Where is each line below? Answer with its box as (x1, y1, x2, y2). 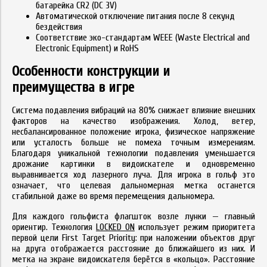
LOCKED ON (96, 221, 135, 232)
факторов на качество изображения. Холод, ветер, (12, 115, 255, 126)
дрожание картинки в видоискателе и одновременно (12, 158, 255, 169)
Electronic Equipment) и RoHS (36, 42, 139, 54)
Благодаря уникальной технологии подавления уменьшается (12, 147, 255, 159)
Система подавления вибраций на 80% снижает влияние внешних (12, 104, 255, 116)
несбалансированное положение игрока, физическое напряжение (12, 126, 255, 137)
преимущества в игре (12, 79, 134, 95)
